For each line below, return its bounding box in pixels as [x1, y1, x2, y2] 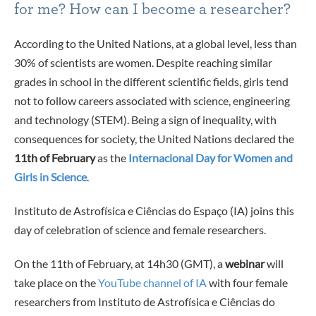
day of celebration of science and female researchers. [14, 223, 266, 237]
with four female [207, 275, 288, 289]
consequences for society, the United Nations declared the [14, 132, 294, 146]
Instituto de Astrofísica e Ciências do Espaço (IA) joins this [14, 204, 294, 218]
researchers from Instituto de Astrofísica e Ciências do [14, 294, 275, 308]
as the [95, 151, 128, 165]
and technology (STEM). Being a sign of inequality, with [14, 113, 276, 127]
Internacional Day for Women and [128, 151, 293, 165]
